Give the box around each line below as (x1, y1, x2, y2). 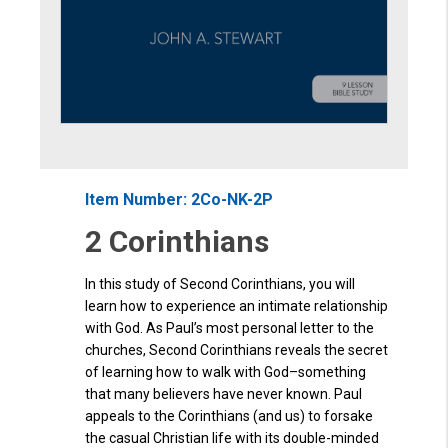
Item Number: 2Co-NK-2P (85, 190, 273, 210)
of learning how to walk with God (85, 364, 289, 381)
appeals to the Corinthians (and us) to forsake (85, 408, 373, 425)
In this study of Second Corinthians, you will (85, 276, 355, 293)
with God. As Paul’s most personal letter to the (85, 320, 374, 337)
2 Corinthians (85, 224, 269, 260)
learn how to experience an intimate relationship (85, 298, 388, 315)
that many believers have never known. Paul (85, 386, 362, 403)
